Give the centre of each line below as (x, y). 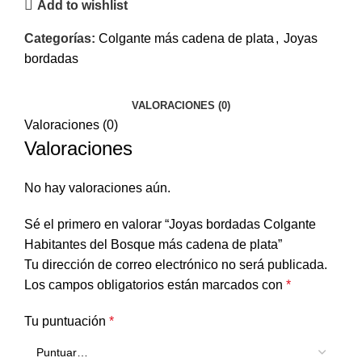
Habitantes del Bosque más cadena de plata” (153, 245)
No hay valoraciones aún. (97, 188)
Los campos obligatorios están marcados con (155, 285)
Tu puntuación (67, 322)
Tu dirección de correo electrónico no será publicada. (176, 265)
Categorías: (60, 39)
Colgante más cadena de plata (186, 39)
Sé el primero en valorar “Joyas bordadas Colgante (170, 225)
